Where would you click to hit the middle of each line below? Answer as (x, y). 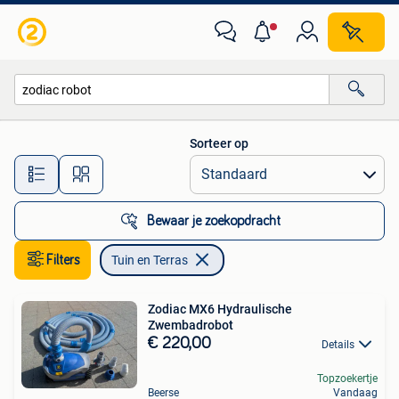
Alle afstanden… (187, 166)
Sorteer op (219, 143)
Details (338, 345)
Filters (63, 260)
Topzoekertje (347, 379)
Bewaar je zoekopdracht (214, 221)
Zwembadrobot (191, 325)
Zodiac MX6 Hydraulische (220, 309)
